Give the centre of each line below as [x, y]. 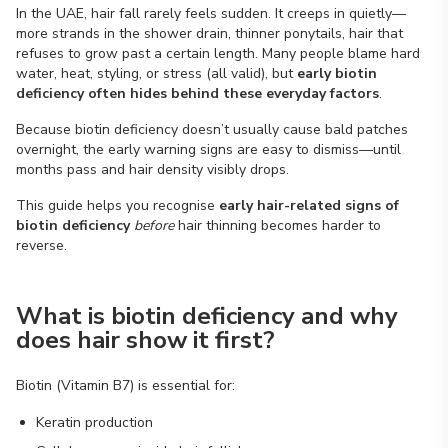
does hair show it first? [145, 340]
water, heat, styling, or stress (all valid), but [156, 73]
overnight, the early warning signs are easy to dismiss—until [208, 149]
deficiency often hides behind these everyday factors [197, 93]
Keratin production [94, 422]
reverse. [41, 245]
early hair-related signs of [309, 205]
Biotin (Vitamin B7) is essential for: [125, 385]
